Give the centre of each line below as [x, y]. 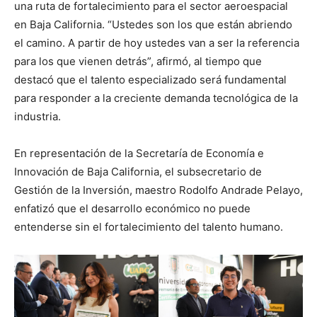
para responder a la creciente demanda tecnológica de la [156, 98]
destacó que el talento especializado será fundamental [150, 80]
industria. [38, 117]
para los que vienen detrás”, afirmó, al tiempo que [138, 62]
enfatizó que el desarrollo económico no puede [132, 209]
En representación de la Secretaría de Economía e [139, 154]
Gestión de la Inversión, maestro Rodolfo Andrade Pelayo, [158, 190]
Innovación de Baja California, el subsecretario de [138, 172]
